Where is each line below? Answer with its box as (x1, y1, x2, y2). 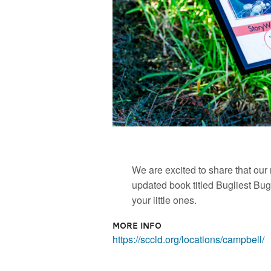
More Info (113, 218, 162, 233)
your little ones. (132, 192, 197, 207)
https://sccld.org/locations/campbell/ (113, 232, 265, 246)
